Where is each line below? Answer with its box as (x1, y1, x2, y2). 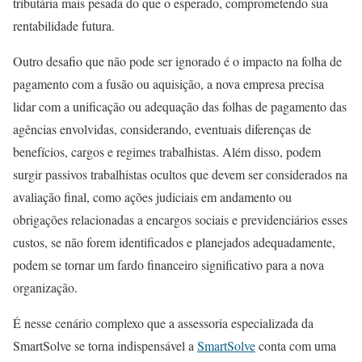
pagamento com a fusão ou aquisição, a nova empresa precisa (13, 75, 324, 92)
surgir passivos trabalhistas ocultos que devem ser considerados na (13, 166, 347, 183)
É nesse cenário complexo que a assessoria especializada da (13, 314, 314, 331)
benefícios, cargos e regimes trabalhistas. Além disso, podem (13, 143, 321, 160)
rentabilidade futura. (13, 17, 115, 34)
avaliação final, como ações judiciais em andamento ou (13, 188, 292, 205)
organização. (13, 279, 78, 296)
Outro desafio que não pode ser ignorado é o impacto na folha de (13, 53, 342, 69)
